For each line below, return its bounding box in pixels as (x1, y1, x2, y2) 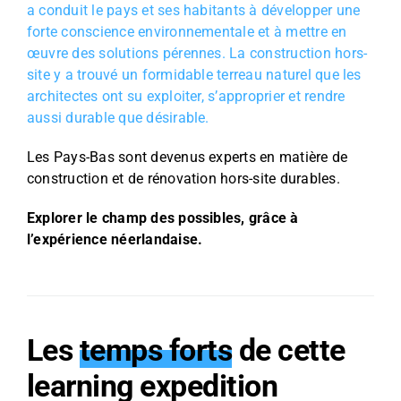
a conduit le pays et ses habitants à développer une (26, 2, 361, 19)
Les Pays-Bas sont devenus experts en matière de (26, 149, 348, 166)
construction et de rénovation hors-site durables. (26, 170, 340, 187)
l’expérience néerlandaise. (26, 231, 203, 248)
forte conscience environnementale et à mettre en (26, 23, 347, 40)
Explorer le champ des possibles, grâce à (26, 209, 299, 226)
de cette (232, 332, 346, 368)
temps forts (79, 332, 233, 368)
